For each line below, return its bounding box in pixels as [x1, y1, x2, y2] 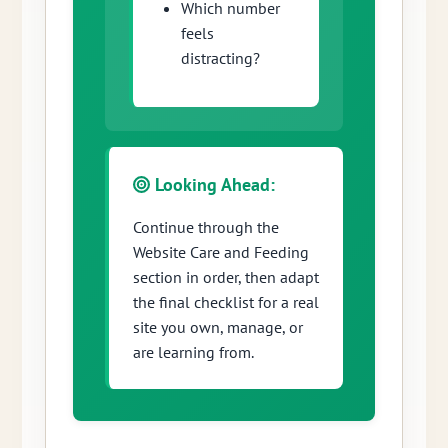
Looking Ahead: [150, 173, 276, 197]
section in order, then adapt [132, 267, 319, 288]
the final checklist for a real [132, 292, 319, 313]
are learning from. [132, 342, 254, 363]
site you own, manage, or [132, 317, 303, 338]
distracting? [180, 48, 260, 69]
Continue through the [132, 217, 279, 238]
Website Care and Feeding [132, 242, 309, 263]
